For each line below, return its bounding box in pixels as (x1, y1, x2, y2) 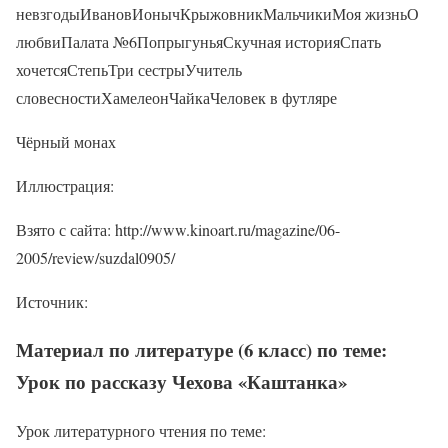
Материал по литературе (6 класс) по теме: (16, 336, 387, 364)
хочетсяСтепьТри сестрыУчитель (16, 58, 242, 80)
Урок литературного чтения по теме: (16, 420, 266, 442)
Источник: (16, 290, 88, 312)
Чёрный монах (16, 130, 116, 152)
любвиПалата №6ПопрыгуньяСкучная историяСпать (16, 30, 381, 52)
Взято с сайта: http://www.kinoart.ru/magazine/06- (16, 218, 340, 240)
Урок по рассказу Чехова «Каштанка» (16, 368, 347, 396)
